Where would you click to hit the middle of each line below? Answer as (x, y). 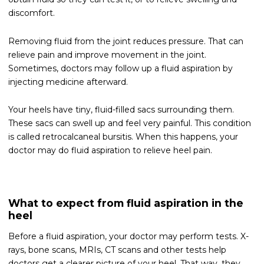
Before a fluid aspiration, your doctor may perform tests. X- (128, 236)
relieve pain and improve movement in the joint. (107, 55)
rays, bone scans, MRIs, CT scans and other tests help (117, 250)
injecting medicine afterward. (68, 82)
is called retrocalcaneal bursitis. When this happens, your (123, 137)
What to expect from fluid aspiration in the (126, 203)
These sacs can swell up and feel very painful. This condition (130, 123)
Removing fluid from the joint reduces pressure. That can (126, 41)
